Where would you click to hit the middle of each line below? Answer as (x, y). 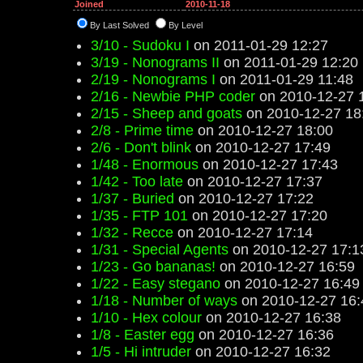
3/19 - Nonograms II (155, 62)
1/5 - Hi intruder (141, 352)
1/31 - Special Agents (160, 250)
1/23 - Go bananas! (153, 267)
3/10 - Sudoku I (140, 45)
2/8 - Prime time (142, 130)
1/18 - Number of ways (164, 301)
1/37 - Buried (132, 199)
